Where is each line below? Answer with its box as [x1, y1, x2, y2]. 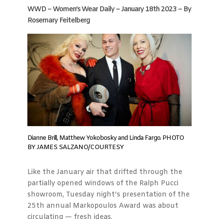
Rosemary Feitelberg [27, 16, 90, 25]
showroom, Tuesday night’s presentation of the [27, 190, 190, 199]
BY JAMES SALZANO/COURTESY [27, 143, 124, 152]
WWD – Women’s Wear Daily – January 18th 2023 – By [27, 5, 191, 14]
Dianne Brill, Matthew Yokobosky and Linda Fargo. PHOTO [27, 134, 184, 142]
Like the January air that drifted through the [27, 168, 182, 177]
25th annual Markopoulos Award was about [27, 201, 178, 211]
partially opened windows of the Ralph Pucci [27, 179, 178, 188]
